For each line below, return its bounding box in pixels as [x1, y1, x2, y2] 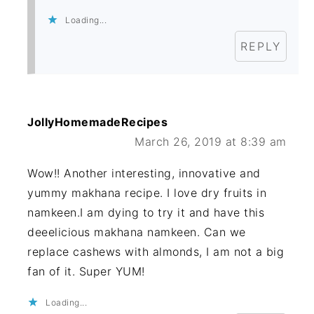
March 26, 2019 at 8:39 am [135, 135, 287, 149]
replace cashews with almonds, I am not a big [27, 245, 285, 259]
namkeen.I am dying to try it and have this [27, 205, 265, 220]
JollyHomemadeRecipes [27, 115, 168, 130]
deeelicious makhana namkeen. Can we [27, 225, 246, 240]
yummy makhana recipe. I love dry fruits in [27, 186, 267, 200]
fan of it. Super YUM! [27, 264, 145, 279]
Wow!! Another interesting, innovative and [27, 166, 261, 181]
